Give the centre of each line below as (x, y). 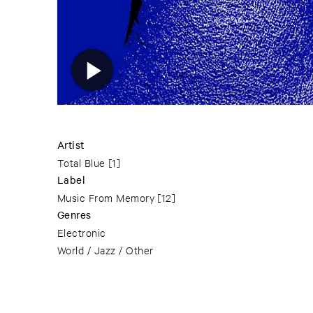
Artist (71, 145)
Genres (74, 215)
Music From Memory (106, 198)
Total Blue (81, 163)
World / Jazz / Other (105, 250)
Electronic (82, 233)
